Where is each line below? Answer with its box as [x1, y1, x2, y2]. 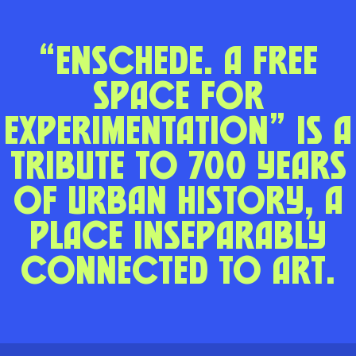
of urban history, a [13, 178, 343, 222]
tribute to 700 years [10, 143, 346, 188]
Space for [92, 73, 264, 118]
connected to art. [21, 248, 335, 292]
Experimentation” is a [4, 108, 352, 153]
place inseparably [29, 213, 327, 257]
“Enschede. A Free [38, 38, 318, 83]
